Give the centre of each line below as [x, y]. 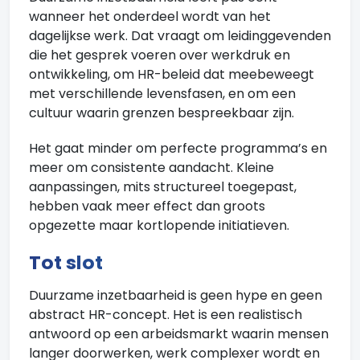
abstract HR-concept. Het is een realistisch [166, 315]
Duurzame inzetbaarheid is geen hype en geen [176, 295]
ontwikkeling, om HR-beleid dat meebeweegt [172, 74]
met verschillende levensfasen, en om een [162, 94]
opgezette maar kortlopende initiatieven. [159, 225]
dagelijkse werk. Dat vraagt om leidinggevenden [180, 36]
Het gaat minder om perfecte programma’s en [178, 148]
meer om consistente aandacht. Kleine [151, 168]
